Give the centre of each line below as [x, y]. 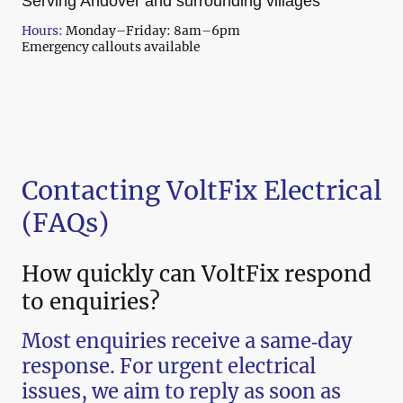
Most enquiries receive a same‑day [187, 341]
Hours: [42, 31]
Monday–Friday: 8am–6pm [152, 31]
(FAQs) [65, 223]
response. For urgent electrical [169, 367]
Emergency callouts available [111, 47]
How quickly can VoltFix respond [197, 274]
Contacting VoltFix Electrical [201, 190]
